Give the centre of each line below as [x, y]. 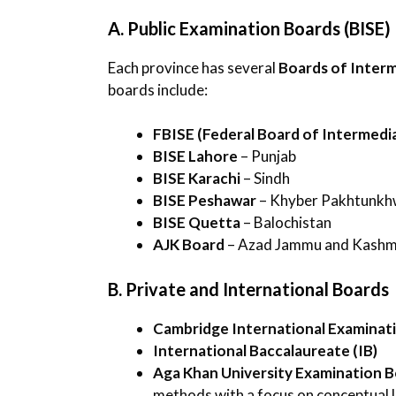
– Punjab [267, 156]
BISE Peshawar [205, 201]
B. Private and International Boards [248, 289]
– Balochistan [286, 223]
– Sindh [265, 179]
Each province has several [193, 67]
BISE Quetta [197, 223]
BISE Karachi [197, 179]
